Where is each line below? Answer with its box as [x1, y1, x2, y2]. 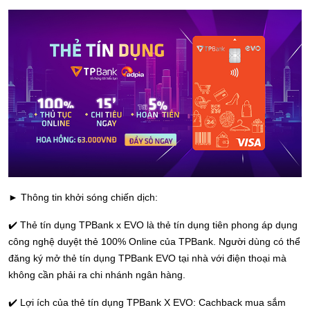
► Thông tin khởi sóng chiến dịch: [8, 192, 158, 203]
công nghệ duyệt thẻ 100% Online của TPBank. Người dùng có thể [8, 236, 300, 248]
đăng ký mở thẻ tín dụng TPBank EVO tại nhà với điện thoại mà [8, 253, 286, 264]
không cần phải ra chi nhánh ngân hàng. [8, 269, 185, 281]
